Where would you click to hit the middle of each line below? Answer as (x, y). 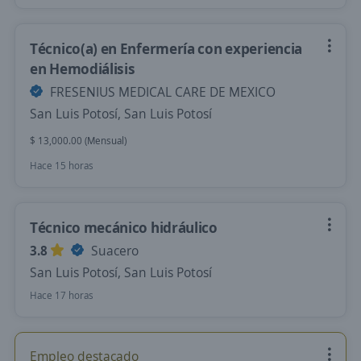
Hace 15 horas (62, 166)
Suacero (113, 251)
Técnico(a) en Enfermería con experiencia (166, 48)
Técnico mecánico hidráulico (124, 227)
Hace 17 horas (62, 295)
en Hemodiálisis (83, 68)
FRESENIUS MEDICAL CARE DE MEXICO (161, 92)
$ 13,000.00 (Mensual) (78, 141)
